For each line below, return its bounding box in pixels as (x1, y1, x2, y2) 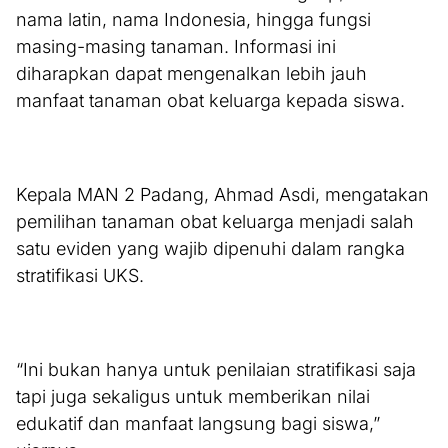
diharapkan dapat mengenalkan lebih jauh (16, 63, 367, 85)
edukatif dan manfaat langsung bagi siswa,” (16, 413, 380, 435)
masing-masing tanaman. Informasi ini (16, 36, 336, 58)
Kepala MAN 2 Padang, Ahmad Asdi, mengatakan (16, 184, 429, 206)
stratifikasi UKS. (16, 265, 144, 287)
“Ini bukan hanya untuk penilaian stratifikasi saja (16, 359, 416, 381)
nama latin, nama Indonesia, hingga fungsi (16, 9, 371, 31)
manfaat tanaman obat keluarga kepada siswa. (16, 90, 405, 112)
